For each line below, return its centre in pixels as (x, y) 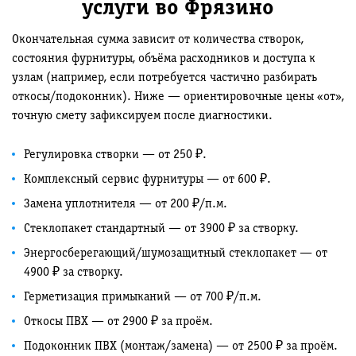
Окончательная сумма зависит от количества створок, (158, 40)
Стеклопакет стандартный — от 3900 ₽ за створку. (161, 229)
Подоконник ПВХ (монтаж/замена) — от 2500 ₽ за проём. (181, 346)
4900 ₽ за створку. (74, 273)
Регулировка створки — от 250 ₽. (115, 155)
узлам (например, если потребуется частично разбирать (164, 78)
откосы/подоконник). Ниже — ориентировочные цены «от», (178, 97)
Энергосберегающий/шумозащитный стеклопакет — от (176, 253)
